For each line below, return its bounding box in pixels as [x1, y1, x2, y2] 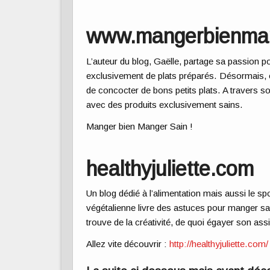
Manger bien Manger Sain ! [86, 121, 193, 131]
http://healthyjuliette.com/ [169, 239, 269, 250]
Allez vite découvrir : [86, 239, 170, 250]
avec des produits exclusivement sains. [86, 99, 243, 110]
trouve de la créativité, [86, 216, 176, 227]
